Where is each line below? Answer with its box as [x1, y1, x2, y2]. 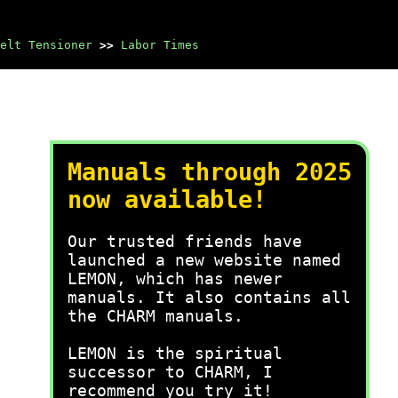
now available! [68, 186, 267, 213]
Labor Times [121, 38, 199, 52]
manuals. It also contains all [68, 288, 351, 306]
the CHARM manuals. [68, 306, 243, 325]
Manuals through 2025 [68, 158, 352, 186]
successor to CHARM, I [68, 362, 273, 381]
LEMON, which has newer [68, 269, 283, 288]
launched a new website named [68, 251, 341, 269]
